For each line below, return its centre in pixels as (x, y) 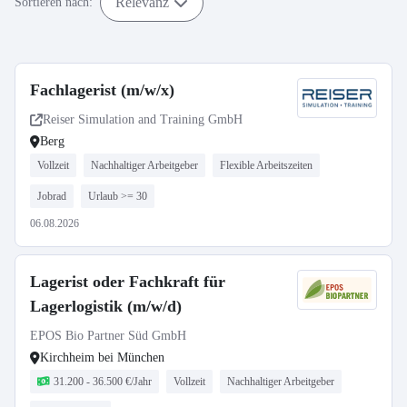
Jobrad (52, 196)
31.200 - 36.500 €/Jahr (103, 382)
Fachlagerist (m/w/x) (102, 90)
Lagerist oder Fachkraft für (128, 282)
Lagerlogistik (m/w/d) (106, 306)
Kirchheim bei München (102, 357)
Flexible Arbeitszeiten (266, 165)
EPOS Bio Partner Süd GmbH (108, 336)
